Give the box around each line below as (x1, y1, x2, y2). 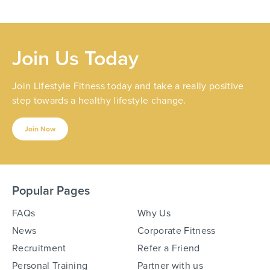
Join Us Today (12, 43, 139, 73)
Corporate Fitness (137, 224, 216, 237)
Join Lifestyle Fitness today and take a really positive (12, 79, 244, 93)
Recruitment (12, 241, 66, 255)
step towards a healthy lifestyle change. (12, 93, 186, 107)
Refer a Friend (137, 241, 200, 255)
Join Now (25, 124, 55, 134)
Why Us (137, 206, 171, 220)
